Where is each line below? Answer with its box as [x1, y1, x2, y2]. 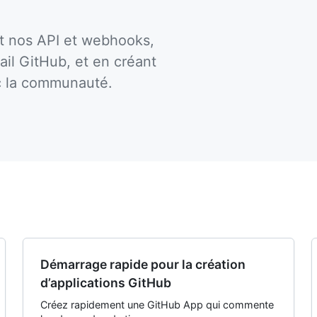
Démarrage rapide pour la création [40, 257, 246, 272]
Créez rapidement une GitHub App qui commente [40, 299, 274, 311]
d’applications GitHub [40, 275, 171, 290]
